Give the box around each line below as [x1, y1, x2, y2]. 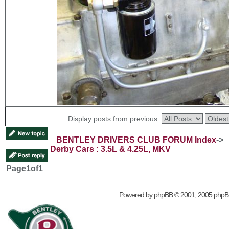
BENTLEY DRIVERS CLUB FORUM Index [56, 135, 216, 144]
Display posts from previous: [68, 114, 162, 123]
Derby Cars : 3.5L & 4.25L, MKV [50, 144, 171, 153]
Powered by [119, 190, 154, 199]
